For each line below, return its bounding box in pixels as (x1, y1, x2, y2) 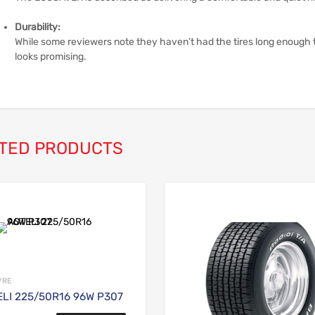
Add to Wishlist (149, 204, 202, 214)
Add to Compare (132, 226, 191, 237)
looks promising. (15, 50, 86, 63)
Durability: (15, 20, 60, 33)
